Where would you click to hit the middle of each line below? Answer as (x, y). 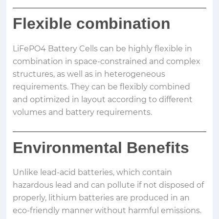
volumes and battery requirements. (83, 112)
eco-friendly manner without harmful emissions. (107, 211)
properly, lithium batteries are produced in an (101, 198)
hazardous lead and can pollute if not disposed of (109, 185)
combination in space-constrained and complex (107, 61)
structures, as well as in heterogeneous (89, 74)
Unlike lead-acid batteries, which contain (93, 173)
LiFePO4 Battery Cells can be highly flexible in (103, 48)
